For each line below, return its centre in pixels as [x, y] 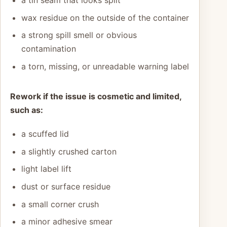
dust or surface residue [66, 186]
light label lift [46, 169]
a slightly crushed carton [69, 151]
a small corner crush [60, 204]
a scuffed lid [45, 134]
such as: [27, 110]
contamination [48, 49]
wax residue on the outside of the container [105, 17]
